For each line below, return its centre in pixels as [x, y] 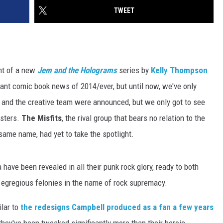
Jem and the [58, 70]
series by [134, 70]
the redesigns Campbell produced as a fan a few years [117, 207]
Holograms [98, 70]
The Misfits [42, 118]
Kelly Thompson [179, 70]
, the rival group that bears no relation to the [133, 118]
